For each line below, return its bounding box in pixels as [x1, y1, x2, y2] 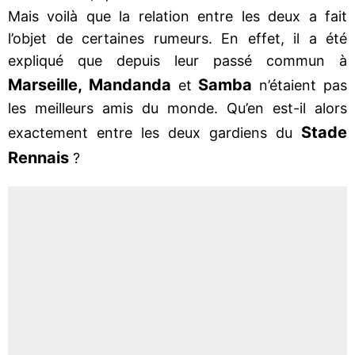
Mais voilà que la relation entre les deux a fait [8, 7, 347, 25]
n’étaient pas [252, 76, 348, 94]
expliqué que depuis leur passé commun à [8, 52, 347, 69]
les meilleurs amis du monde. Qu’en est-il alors [8, 99, 347, 116]
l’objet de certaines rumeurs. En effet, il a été [8, 29, 347, 47]
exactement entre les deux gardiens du [8, 124, 301, 141]
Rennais [8, 147, 69, 167]
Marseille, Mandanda [8, 74, 171, 94]
